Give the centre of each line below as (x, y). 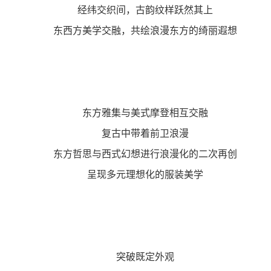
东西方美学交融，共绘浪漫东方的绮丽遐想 (135, 30)
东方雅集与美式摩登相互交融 (135, 112)
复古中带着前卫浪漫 (135, 133)
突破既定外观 (135, 256)
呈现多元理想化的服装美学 (135, 174)
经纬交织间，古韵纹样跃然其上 (135, 9)
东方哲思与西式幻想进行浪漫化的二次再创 (135, 153)
